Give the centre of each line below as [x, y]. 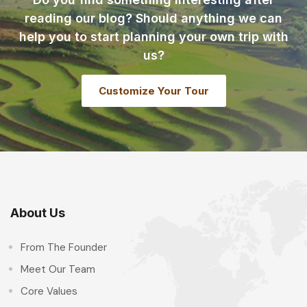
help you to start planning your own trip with [153, 36]
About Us [38, 212]
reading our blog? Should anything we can [153, 18]
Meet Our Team [58, 269]
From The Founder [64, 247]
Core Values [49, 291]
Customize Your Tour [153, 90]
